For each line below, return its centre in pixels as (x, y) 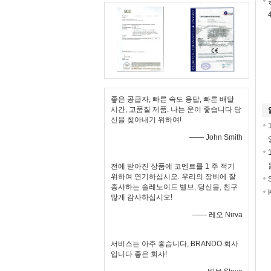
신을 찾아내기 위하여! (146, 120)
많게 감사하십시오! (142, 197)
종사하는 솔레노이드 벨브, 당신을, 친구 (174, 187)
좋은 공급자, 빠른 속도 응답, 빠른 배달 (172, 99)
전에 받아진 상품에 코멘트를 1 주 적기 (173, 166)
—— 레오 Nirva (217, 215)
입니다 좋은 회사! (139, 254)
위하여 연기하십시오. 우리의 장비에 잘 (173, 177)
